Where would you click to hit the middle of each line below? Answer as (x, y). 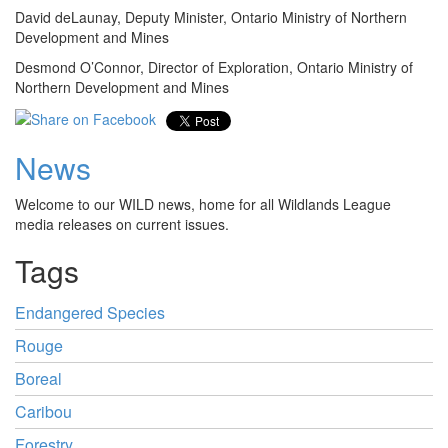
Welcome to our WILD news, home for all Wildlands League (203, 204)
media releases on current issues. (122, 224)
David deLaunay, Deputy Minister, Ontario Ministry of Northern (211, 17)
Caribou (43, 411)
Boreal (38, 378)
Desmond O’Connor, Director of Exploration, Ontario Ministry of (214, 67)
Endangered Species (90, 312)
